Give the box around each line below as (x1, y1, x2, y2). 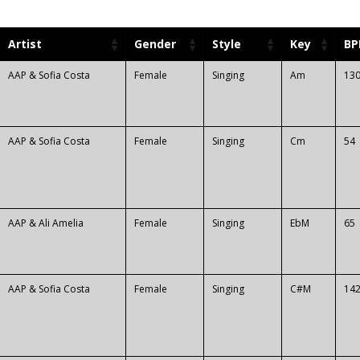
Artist (8, 36, 42, 52)
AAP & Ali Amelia (8, 216, 84, 231)
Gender (134, 36, 176, 52)
